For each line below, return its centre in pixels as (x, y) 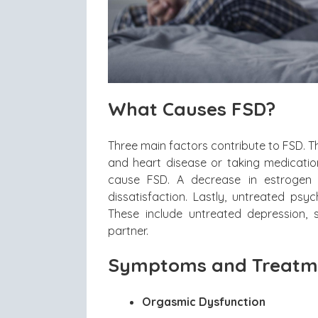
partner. (128, 230)
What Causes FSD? (192, 109)
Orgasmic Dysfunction (204, 301)
